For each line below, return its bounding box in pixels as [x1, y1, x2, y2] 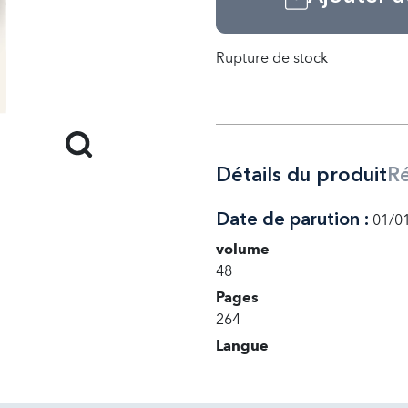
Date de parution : [215, 211, 369, 229]
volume [215, 240, 270, 258]
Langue [215, 336, 269, 354]
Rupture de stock [215, 49, 328, 66]
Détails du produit [215, 166, 387, 186]
